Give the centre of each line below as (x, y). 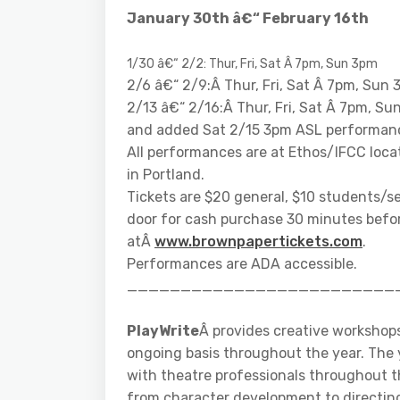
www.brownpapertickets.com (258, 242)
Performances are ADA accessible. (242, 264)
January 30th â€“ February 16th (248, 19)
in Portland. (166, 175)
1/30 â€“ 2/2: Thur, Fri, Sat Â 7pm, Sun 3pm (252, 64)
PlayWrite (163, 331)
